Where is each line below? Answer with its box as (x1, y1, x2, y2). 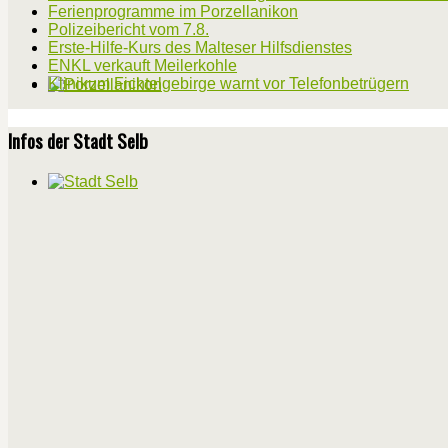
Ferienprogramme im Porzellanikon (48, 2, 298, 20)
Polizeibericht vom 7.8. (48, 20, 209, 38)
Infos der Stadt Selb (8, 127, 148, 155)
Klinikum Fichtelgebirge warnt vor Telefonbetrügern (48, 74, 409, 92)
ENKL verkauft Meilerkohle (48, 56, 237, 74)
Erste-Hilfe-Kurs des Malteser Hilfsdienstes (48, 38, 352, 56)
